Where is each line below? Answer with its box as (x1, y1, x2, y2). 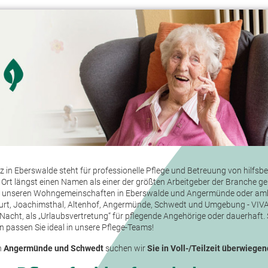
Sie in (147, 243, 170, 254)
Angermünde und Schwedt (4, 243, 103, 254)
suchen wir (103, 243, 147, 254)
